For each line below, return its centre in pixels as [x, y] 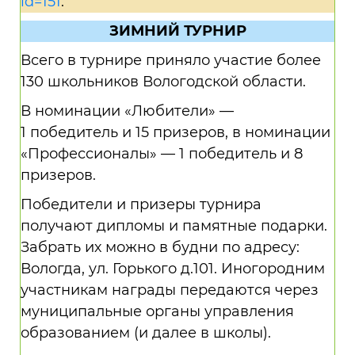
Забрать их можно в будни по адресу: [160, 247]
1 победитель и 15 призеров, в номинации [176, 132]
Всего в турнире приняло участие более [171, 60]
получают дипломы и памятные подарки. [174, 226]
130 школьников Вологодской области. [163, 82]
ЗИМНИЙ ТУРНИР [177, 31]
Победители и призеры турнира [141, 204]
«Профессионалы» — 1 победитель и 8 [162, 154]
